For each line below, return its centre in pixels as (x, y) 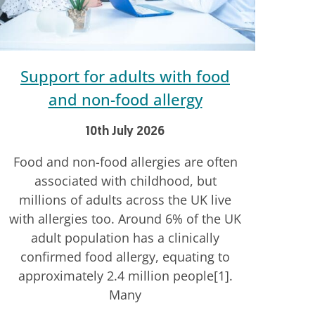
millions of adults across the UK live (125, 200)
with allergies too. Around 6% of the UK (125, 219)
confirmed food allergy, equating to (125, 257)
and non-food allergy (125, 99)
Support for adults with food (125, 76)
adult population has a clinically (125, 238)
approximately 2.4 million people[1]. (125, 276)
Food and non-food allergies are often (125, 162)
